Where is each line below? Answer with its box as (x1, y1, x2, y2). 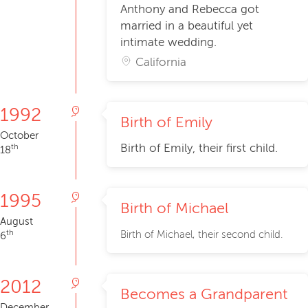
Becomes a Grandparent (120, 286, 287, 303)
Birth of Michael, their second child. (120, 229, 283, 241)
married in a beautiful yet (120, 19, 253, 33)
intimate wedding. (120, 36, 217, 49)
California (135, 56, 187, 69)
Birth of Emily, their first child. (120, 142, 278, 155)
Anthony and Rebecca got (120, 3, 259, 16)
